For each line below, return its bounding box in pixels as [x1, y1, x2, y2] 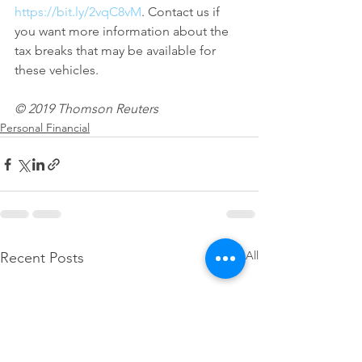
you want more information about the [15, 23, 232, 39]
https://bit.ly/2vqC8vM [15, 4, 141, 19]
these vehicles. [15, 62, 99, 78]
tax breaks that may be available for [15, 43, 219, 58]
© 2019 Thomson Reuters [15, 101, 158, 116]
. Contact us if [141, 4, 223, 19]
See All [223, 248, 259, 263]
